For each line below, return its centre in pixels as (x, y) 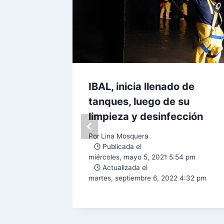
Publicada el (122, 146)
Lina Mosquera (125, 136)
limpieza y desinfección (146, 117)
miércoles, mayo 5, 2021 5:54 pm (142, 157)
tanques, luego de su (139, 102)
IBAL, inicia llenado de (141, 87)
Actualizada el (125, 167)
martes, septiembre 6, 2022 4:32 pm (147, 178)
